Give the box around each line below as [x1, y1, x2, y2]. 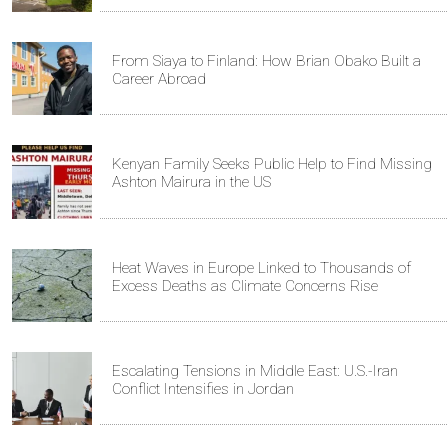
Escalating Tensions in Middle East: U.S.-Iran [112, 362, 398, 381]
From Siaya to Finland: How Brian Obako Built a [112, 52, 421, 71]
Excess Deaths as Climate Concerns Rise [112, 276, 378, 295]
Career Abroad [112, 70, 206, 89]
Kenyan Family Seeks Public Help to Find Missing [112, 155, 432, 174]
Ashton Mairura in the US [112, 173, 271, 192]
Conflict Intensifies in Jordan [112, 380, 294, 399]
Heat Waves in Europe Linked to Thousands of [112, 258, 411, 277]
